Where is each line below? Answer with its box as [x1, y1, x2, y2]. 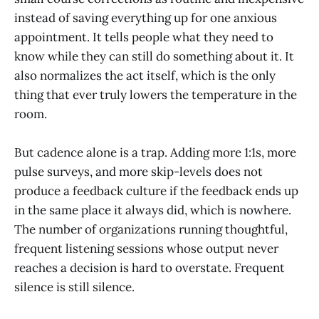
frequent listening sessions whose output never [14, 241, 278, 257]
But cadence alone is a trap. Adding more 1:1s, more [14, 145, 296, 161]
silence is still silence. [14, 279, 135, 296]
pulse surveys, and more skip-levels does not [14, 164, 263, 180]
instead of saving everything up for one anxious [14, 10, 277, 26]
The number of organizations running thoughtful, [14, 221, 288, 238]
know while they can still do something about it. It [14, 48, 294, 65]
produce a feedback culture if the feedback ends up [14, 183, 298, 199]
